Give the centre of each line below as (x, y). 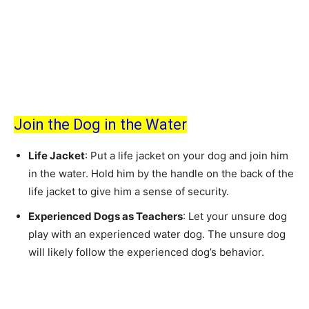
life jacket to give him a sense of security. (129, 191)
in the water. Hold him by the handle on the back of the (161, 173)
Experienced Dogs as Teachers (106, 216)
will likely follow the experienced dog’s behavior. (146, 252)
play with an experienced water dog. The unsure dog (157, 234)
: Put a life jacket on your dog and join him (187, 155)
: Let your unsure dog (235, 216)
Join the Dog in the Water (100, 124)
